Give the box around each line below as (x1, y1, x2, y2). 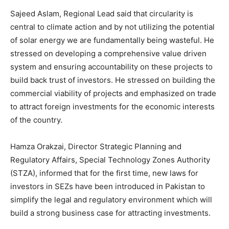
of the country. (10, 115, 62, 125)
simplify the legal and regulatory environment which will (10, 195, 212, 204)
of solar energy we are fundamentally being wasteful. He (10, 35, 214, 45)
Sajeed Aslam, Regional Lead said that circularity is (10, 9, 193, 18)
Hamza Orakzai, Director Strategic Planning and (10, 142, 181, 151)
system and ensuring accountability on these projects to (10, 62, 213, 72)
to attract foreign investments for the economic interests (10, 102, 215, 111)
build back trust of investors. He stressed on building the (10, 75, 215, 85)
